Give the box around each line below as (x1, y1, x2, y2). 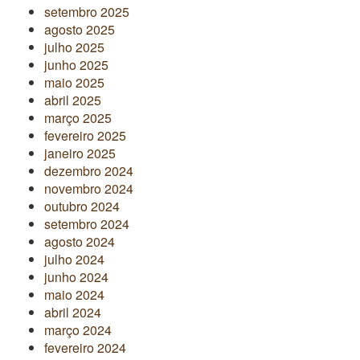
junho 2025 (44, 55, 108, 74)
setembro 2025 (44, 2, 129, 21)
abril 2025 (44, 90, 101, 109)
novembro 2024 (44, 178, 133, 198)
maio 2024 (44, 284, 104, 304)
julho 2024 (44, 249, 104, 268)
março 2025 (44, 108, 112, 127)
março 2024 (44, 320, 112, 339)
